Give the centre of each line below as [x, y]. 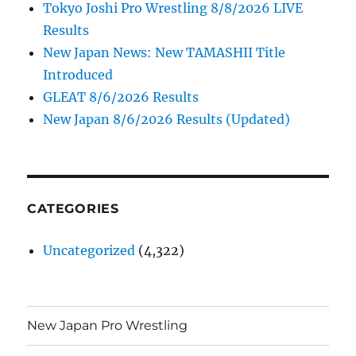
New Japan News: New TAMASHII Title [164, 52]
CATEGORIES [73, 208]
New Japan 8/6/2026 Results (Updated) [167, 119]
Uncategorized [89, 250]
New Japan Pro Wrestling [108, 326]
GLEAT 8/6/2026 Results [121, 97]
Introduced [78, 74]
